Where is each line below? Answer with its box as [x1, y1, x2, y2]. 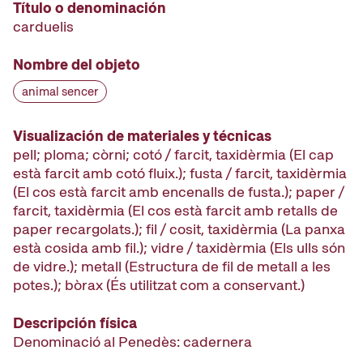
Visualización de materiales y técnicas [13, 126, 271, 146]
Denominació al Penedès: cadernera [13, 332, 252, 352]
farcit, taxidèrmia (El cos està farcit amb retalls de [13, 201, 338, 220]
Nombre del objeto [13, 55, 140, 75]
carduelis [13, 17, 74, 36]
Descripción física [13, 314, 137, 333]
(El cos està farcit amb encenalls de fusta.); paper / [13, 182, 344, 202]
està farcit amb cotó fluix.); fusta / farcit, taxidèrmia [13, 164, 347, 183]
